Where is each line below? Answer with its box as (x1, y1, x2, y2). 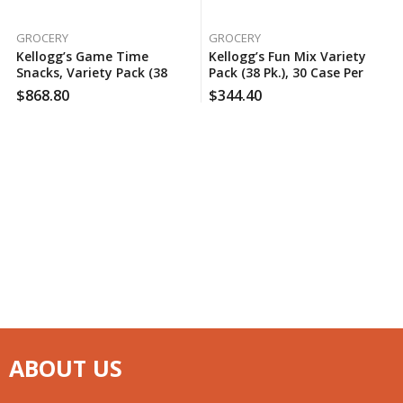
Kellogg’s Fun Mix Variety (208, 47, 366, 65)
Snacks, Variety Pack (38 (15, 63, 167, 81)
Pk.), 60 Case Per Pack (15, 79, 148, 97)
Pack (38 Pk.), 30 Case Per (208, 63, 363, 81)
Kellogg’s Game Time (15, 47, 148, 65)
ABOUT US (9, 352, 122, 383)
